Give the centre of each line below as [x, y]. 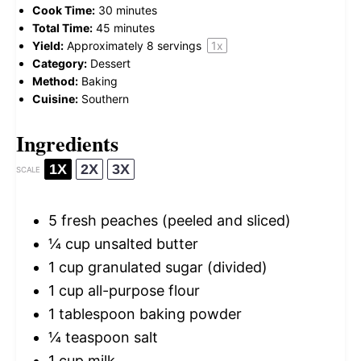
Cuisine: [55, 99]
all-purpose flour [142, 291]
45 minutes [125, 28]
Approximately [107, 46]
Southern [105, 99]
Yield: [48, 46]
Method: [55, 81]
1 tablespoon [92, 314]
